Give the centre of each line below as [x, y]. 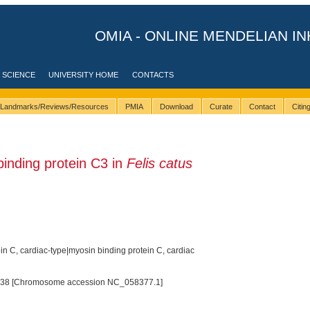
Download [176, 107]
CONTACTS [153, 75]
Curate [221, 107]
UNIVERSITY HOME [84, 75]
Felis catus [159, 163]
